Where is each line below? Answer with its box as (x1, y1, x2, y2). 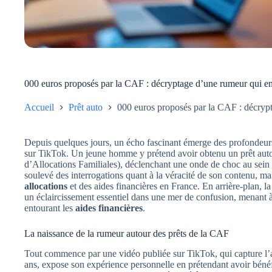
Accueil (24, 101, 54, 112)
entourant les (24, 202, 75, 213)
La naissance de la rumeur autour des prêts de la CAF (24, 228, 229, 239)
